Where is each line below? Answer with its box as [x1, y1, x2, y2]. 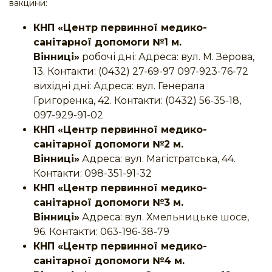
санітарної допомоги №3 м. [33, 197, 183, 209]
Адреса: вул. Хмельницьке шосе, [80, 211, 249, 223]
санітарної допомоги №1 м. [33, 36, 182, 49]
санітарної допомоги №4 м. [33, 255, 185, 267]
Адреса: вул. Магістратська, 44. [80, 153, 236, 165]
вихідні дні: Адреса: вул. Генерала [33, 80, 205, 92]
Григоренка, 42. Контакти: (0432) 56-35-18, [33, 95, 241, 107]
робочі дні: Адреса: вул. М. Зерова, [80, 51, 254, 63]
